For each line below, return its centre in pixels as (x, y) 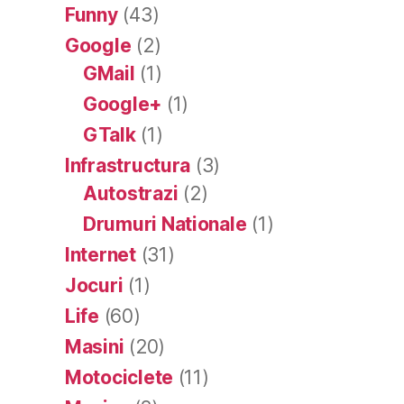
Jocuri (94, 285)
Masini (95, 346)
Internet (101, 254)
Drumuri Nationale (165, 224)
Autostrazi (131, 193)
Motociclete (119, 377)
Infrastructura (128, 165)
